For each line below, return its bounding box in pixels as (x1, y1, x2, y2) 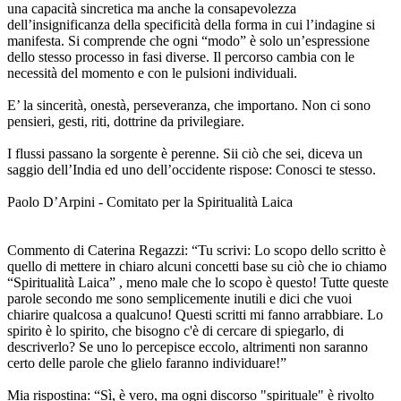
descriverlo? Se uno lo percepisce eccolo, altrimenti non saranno (7, 339, 368, 355)
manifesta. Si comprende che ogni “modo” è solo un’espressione (7, 33, 370, 49)
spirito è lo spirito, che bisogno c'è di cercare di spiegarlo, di (7, 323, 344, 339)
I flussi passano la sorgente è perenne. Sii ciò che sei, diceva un (7, 146, 363, 162)
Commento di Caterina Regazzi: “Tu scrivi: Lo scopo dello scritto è (7, 243, 386, 259)
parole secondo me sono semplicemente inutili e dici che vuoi (7, 291, 352, 307)
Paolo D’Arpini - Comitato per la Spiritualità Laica (7, 194, 293, 210)
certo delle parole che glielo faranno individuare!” (7, 355, 286, 371)
